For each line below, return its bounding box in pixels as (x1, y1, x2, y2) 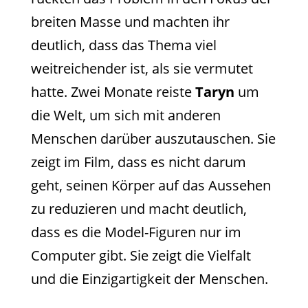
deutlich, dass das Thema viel (30, 36, 217, 55)
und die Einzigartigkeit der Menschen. (30, 269, 268, 289)
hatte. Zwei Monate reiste (30, 82, 195, 102)
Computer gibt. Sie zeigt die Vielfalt (30, 246, 251, 265)
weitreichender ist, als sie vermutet (30, 59, 253, 78)
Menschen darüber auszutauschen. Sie (30, 129, 276, 148)
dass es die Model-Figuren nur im (30, 223, 241, 242)
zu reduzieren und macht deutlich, (30, 199, 247, 219)
